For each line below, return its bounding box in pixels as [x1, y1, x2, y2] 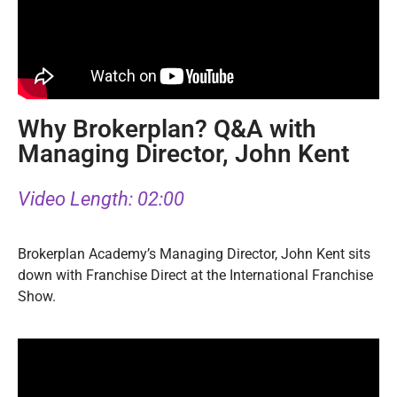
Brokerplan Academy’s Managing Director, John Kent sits [18, 245, 370, 263]
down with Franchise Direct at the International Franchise [18, 267, 373, 284]
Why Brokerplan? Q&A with [18, 113, 316, 144]
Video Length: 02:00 [18, 187, 184, 210]
